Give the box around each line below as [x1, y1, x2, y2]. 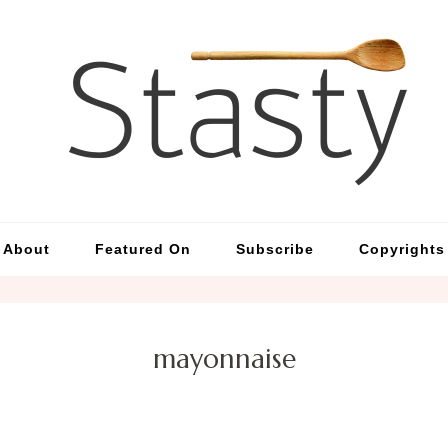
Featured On [95, 241, 191, 257]
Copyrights [359, 241, 445, 257]
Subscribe [236, 241, 314, 257]
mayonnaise [152, 342, 296, 376]
